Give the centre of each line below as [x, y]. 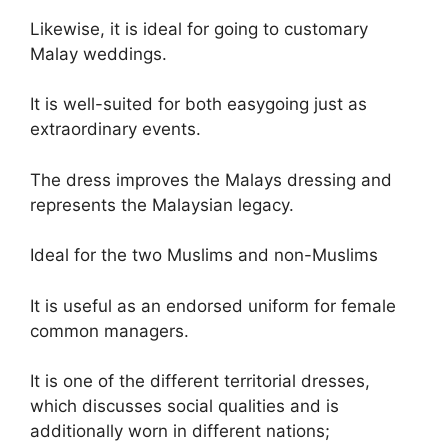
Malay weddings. [98, 53]
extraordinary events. [115, 129]
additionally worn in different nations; [180, 431]
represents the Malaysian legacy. [162, 204]
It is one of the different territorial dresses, [200, 381]
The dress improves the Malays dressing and [211, 179]
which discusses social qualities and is [184, 406]
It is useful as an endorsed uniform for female [213, 305]
